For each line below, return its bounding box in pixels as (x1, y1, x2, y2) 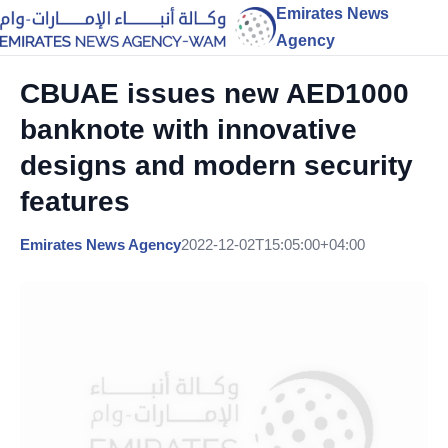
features (20, 186, 130, 217)
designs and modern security (20, 150, 413, 181)
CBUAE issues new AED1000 (20, 78, 409, 109)
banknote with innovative (20, 114, 357, 145)
